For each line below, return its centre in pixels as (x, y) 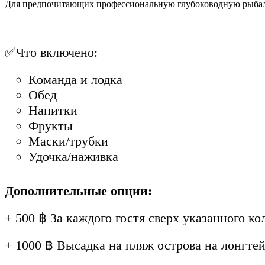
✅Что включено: (51, 52)
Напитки (53, 110)
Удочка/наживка (73, 156)
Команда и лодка (75, 79)
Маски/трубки (68, 141)
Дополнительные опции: (78, 190)
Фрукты (51, 125)
